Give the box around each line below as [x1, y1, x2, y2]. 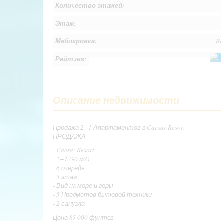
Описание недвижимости [53, 92, 179, 107]
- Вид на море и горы [53, 181, 113, 190]
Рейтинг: [55, 54, 86, 64]
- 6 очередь [53, 163, 85, 172]
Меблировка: [55, 37, 97, 46]
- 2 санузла [53, 198, 85, 208]
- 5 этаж [53, 172, 77, 181]
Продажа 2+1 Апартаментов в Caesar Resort [53, 122, 185, 132]
